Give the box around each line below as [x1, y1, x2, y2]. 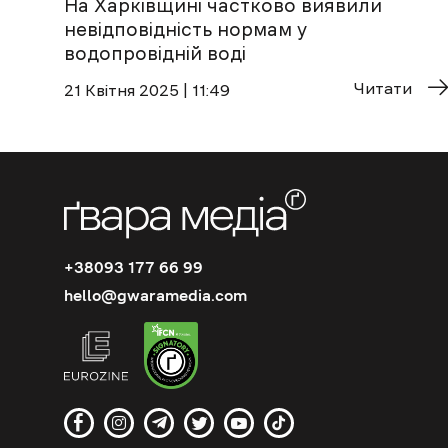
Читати [354, 79, 412, 96]
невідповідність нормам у [64, 19, 307, 39]
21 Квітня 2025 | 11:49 [64, 81, 230, 98]
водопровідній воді [64, 43, 246, 63]
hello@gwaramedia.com [64, 287, 247, 304]
